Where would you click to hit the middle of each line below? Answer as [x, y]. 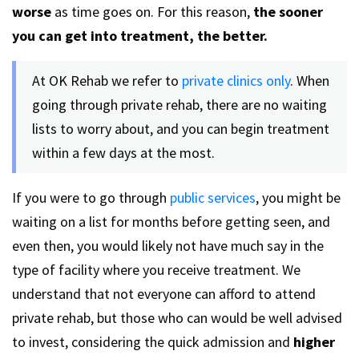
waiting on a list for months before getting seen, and [171, 221]
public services [213, 197]
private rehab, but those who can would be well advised [177, 317]
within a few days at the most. [123, 152]
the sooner [288, 11]
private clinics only [234, 80]
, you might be [298, 197]
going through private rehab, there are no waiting [179, 104]
